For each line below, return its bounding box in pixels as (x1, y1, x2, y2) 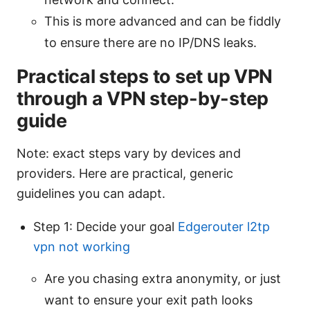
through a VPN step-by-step (17, 86, 268, 110)
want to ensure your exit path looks (44, 292, 253, 307)
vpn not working (33, 239, 130, 254)
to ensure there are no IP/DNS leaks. (44, 35, 257, 50)
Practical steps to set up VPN (17, 64, 273, 88)
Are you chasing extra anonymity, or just (44, 271, 281, 286)
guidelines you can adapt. (17, 185, 165, 201)
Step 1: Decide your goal (33, 219, 178, 234)
